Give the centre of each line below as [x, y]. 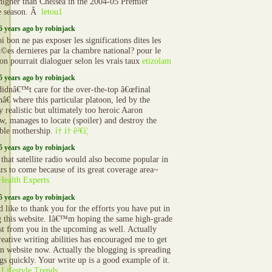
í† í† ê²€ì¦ [72, 131]
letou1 [52, 12]
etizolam [157, 61]
